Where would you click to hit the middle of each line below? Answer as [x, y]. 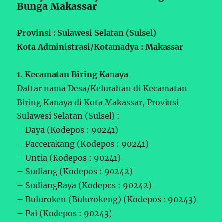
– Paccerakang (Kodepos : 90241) [83, 143]
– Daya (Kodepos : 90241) [68, 130]
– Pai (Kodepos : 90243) [65, 213]
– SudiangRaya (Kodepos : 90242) [84, 185]
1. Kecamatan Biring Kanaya [73, 74]
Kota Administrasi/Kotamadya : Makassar [100, 46]
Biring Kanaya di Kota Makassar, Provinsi [98, 102]
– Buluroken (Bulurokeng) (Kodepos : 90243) [107, 199]
